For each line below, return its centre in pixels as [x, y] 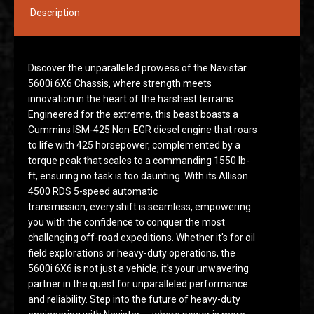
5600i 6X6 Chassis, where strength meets [120, 83]
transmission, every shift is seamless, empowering [139, 207]
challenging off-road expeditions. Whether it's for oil [142, 238]
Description [55, 13]
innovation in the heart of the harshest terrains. [132, 99]
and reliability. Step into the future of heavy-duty [134, 299]
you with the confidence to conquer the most [127, 222]
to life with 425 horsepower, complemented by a [134, 145]
